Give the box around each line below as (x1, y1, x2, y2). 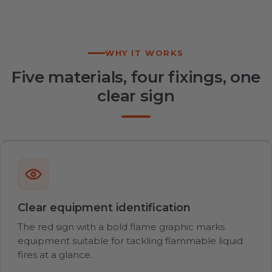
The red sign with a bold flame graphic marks (18, 220, 225, 233)
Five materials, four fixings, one (11, 67, 261, 87)
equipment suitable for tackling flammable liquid (18, 234, 243, 246)
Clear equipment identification (18, 200, 191, 214)
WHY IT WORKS (105, 47, 184, 58)
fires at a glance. (18, 248, 92, 260)
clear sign (97, 86, 175, 106)
